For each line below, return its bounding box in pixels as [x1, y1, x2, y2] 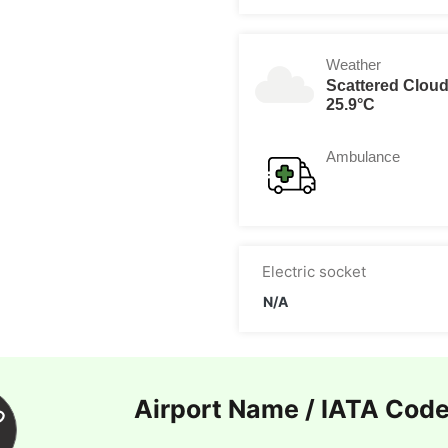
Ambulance [326, 148, 400, 165]
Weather [326, 56, 381, 73]
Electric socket [262, 262, 366, 281]
